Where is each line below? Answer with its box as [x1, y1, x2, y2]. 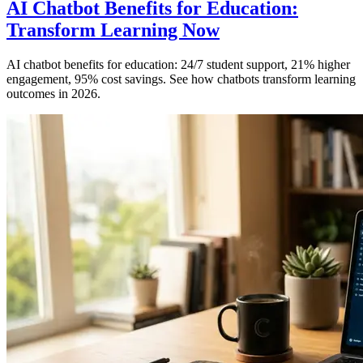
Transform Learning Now [6, 19, 220, 41]
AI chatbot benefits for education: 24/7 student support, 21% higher [6, 57, 350, 71]
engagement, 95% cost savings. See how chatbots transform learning [6, 71, 356, 86]
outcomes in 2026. [6, 86, 100, 100]
